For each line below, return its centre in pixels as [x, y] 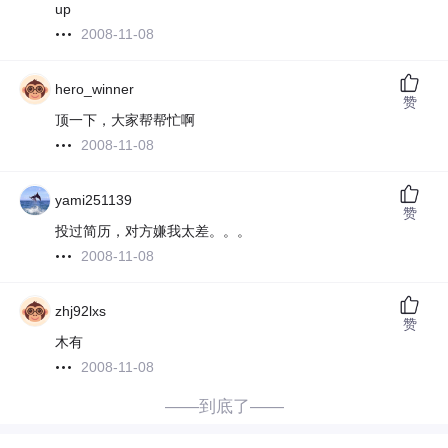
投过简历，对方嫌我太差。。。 [153, 231]
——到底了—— [224, 407]
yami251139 [94, 200]
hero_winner [95, 89]
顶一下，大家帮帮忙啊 [125, 120]
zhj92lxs [81, 311]
